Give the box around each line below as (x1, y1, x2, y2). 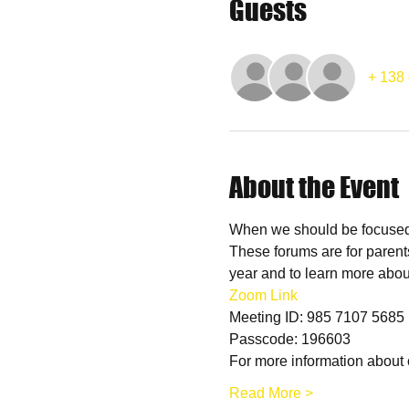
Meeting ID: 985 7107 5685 (228, 309, 404, 325)
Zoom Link (228, 288, 298, 303)
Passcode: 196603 (228, 331, 351, 347)
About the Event (228, 171, 399, 204)
